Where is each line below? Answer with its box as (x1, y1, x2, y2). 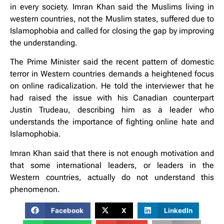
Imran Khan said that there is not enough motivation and (10, 148, 214, 158)
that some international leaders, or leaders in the (10, 160, 214, 170)
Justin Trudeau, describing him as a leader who (10, 105, 214, 115)
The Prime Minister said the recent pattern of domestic (10, 57, 214, 67)
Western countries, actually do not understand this (10, 172, 214, 182)
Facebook (51, 206, 84, 214)
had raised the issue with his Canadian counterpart (10, 93, 214, 103)
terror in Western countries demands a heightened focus (10, 69, 214, 79)
